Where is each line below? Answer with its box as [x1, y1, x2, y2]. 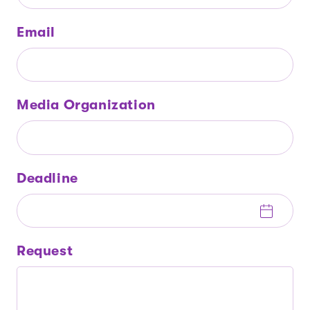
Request [17, 242, 73, 259]
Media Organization [17, 97, 156, 113]
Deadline [17, 170, 78, 186]
